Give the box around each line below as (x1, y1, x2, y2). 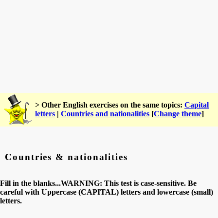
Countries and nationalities (61, 109, 149, 118)
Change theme (154, 109, 201, 118)
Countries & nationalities (5, 151, 128, 162)
